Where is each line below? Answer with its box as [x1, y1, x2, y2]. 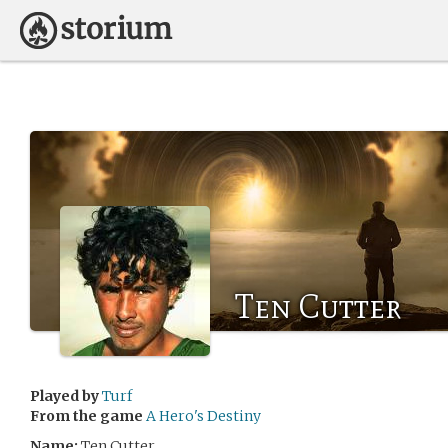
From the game [30, 407, 143, 425]
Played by [30, 387, 99, 405]
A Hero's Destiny [146, 407, 261, 425]
